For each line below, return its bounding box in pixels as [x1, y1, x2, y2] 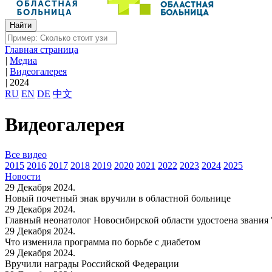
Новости [5, 171, 41, 182]
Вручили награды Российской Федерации [5, 258, 179, 269]
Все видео [5, 149, 47, 160]
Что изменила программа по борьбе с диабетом [5, 236, 200, 247]
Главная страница [5, 44, 78, 55]
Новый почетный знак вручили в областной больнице [5, 192, 231, 203]
